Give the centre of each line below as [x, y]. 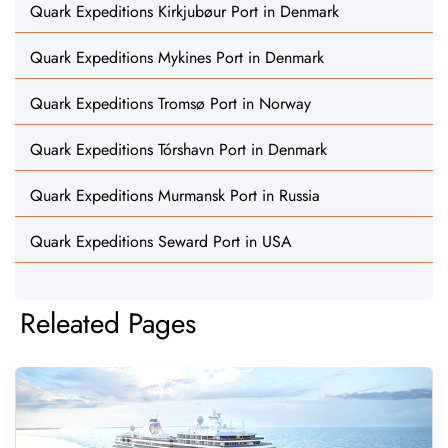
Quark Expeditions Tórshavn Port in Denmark [178, 149]
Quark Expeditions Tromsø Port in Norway [170, 103]
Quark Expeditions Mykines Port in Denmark [177, 57]
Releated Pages [108, 323]
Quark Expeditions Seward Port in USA [161, 241]
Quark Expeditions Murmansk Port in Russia [175, 195]
